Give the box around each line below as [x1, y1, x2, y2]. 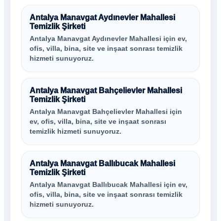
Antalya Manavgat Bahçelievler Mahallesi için [30, 108, 182, 115]
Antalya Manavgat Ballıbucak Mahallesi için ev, [30, 181, 187, 188]
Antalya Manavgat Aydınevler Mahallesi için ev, [30, 35, 187, 42]
